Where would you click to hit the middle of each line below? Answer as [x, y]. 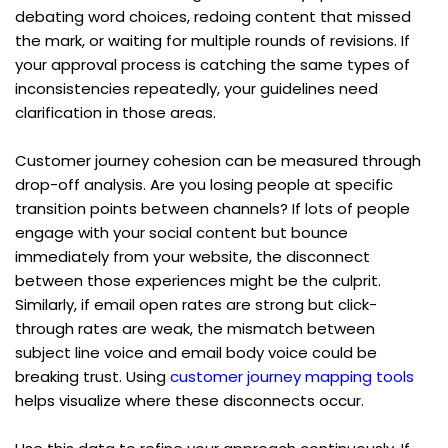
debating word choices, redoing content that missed [213, 16]
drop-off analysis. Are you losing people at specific [204, 184]
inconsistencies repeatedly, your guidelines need [196, 88]
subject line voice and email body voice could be [196, 352]
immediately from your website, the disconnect [192, 256]
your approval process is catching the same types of [212, 64]
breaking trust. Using [92, 376]
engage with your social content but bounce [181, 232]
